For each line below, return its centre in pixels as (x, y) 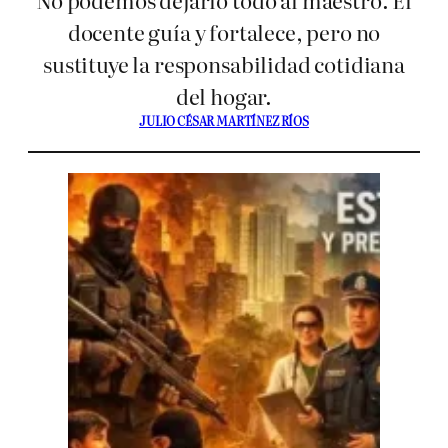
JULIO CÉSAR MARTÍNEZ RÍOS (224, 120)
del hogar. (224, 95)
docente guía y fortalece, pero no (224, 31)
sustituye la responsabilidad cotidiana (224, 63)
